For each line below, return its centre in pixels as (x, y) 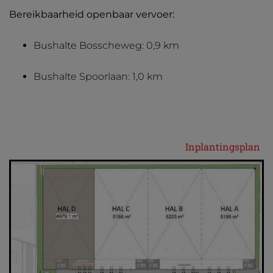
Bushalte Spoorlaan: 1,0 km (98, 76)
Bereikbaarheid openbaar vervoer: (92, 14)
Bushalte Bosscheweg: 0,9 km (106, 45)
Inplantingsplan (223, 147)
